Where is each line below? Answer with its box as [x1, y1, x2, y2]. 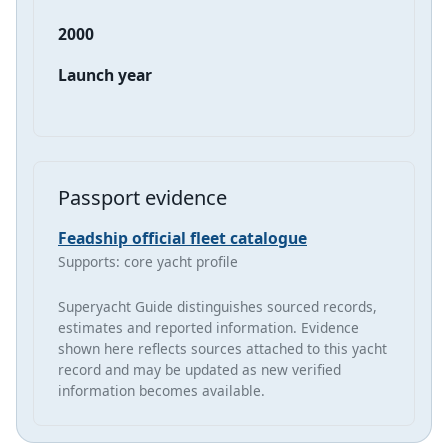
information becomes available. [58, 380, 265, 400]
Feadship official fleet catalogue [58, 226, 307, 249]
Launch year [58, 63, 152, 86]
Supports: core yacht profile [58, 251, 238, 271]
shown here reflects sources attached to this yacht [58, 338, 387, 358]
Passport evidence [58, 183, 227, 211]
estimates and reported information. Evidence [58, 317, 359, 337]
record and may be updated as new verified [58, 359, 341, 379]
